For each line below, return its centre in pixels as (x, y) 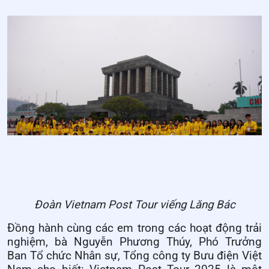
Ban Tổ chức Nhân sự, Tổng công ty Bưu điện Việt (134, 256)
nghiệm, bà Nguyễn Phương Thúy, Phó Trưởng (134, 242)
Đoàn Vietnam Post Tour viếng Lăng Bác (134, 205)
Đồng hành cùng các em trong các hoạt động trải (134, 228)
